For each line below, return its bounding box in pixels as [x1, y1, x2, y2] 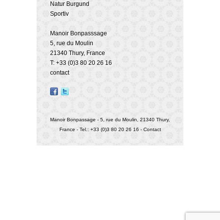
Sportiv [50, 10, 69, 17]
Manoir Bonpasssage [50, 30, 107, 37]
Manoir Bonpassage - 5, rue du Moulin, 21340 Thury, [50, 117, 170, 122]
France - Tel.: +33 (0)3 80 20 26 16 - [59, 127, 143, 132]
